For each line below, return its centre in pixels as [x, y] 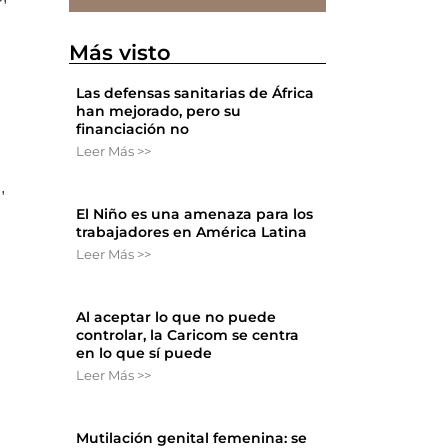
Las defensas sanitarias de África [195, 93]
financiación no [133, 129]
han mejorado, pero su [159, 111]
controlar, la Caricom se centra [188, 335]
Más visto [120, 53]
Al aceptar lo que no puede [176, 317]
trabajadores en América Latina [192, 232]
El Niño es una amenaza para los [195, 214]
